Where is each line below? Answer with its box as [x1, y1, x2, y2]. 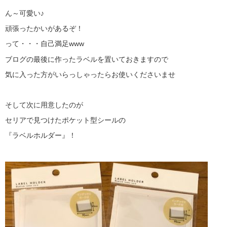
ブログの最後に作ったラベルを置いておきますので [5, 55, 168, 63]
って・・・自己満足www [5, 40, 84, 48]
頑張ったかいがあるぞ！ [5, 24, 83, 33]
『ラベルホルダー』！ [5, 131, 76, 140]
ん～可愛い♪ [5, 9, 44, 17]
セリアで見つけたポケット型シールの [5, 116, 126, 125]
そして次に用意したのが [5, 101, 83, 109]
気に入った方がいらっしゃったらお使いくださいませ [5, 70, 175, 79]
